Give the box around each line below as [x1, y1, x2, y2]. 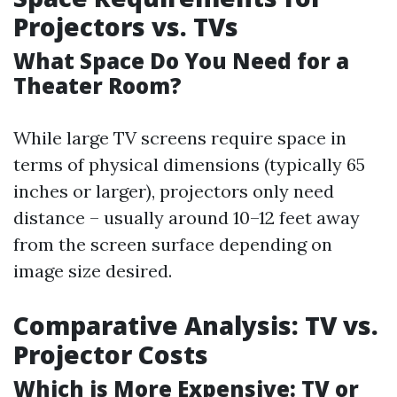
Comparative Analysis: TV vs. [13, 308, 378, 342]
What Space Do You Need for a [13, 46, 349, 75]
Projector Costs [13, 338, 208, 371]
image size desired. [13, 260, 172, 282]
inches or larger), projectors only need [13, 180, 334, 202]
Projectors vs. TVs [13, 10, 238, 43]
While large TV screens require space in [13, 127, 346, 149]
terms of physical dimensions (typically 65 [13, 153, 365, 175]
